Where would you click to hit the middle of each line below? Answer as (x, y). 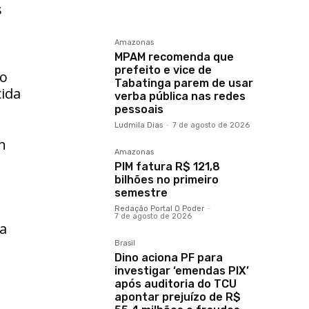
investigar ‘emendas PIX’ (182, 271)
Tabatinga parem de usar (184, 83)
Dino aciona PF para (169, 258)
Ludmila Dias (139, 125)
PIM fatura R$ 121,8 (167, 167)
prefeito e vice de (163, 70)
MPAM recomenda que (174, 57)
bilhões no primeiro (167, 180)
